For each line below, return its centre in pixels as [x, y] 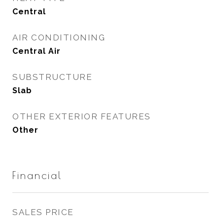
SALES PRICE [43, 212]
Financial [37, 175]
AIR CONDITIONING [59, 37]
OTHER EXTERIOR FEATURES [82, 116]
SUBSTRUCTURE [52, 77]
